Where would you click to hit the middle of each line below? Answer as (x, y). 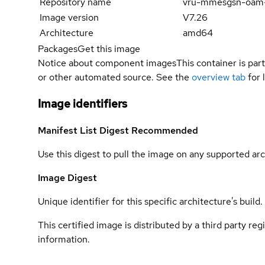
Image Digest (67, 177)
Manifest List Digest (85, 130)
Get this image (109, 49)
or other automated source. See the (114, 77)
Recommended (165, 130)
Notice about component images (107, 63)
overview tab (219, 77)
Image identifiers (83, 104)
